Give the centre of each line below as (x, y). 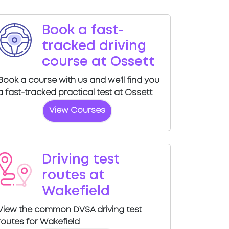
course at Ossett (98, 62)
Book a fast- (83, 31)
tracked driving (94, 47)
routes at (73, 176)
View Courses (77, 111)
